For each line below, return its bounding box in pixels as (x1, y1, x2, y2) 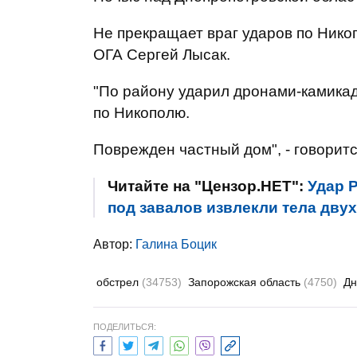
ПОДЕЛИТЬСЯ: (93, 322, 156, 331)
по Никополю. (93, 104, 190, 121)
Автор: (93, 237, 135, 251)
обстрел (96, 276, 142, 288)
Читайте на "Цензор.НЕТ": (108, 178, 308, 194)
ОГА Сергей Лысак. (93, 46, 230, 63)
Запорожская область (188, 276, 304, 288)
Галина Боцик (135, 237, 217, 251)
